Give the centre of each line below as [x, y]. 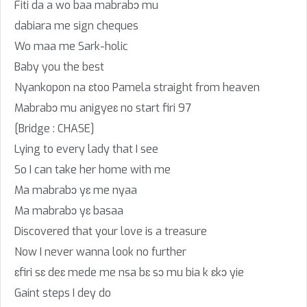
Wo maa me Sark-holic [71, 46]
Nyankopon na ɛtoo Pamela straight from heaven [137, 87]
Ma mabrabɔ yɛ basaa [69, 211]
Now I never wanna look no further [100, 252]
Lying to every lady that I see [86, 149]
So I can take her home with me [93, 170]
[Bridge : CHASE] [54, 128]
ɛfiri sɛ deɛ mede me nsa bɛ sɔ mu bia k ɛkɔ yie [129, 272]
